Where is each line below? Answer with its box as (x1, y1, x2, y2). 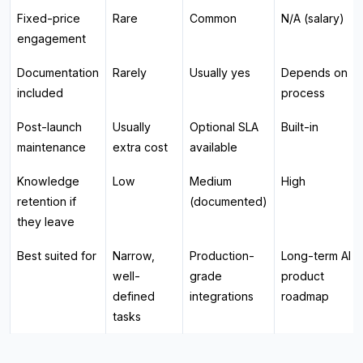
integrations (190, 288, 254, 303)
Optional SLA (190, 119, 258, 134)
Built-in (281, 119, 318, 134)
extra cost (113, 139, 168, 154)
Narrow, (113, 248, 155, 263)
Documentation (17, 65, 99, 79)
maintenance (17, 139, 86, 154)
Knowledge (17, 173, 79, 188)
